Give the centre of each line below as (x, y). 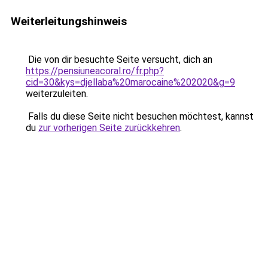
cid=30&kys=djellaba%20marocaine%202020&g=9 (130, 82)
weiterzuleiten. (57, 94)
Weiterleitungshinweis (69, 21)
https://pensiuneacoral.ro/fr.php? (95, 71)
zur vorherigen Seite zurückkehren (109, 128)
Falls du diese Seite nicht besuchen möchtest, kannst (140, 116)
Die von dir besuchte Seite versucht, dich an (119, 60)
